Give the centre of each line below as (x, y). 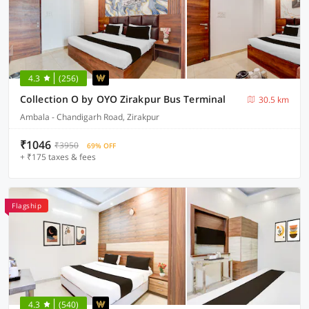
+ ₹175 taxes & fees (58, 157)
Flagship (27, 206)
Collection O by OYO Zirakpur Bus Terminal (123, 99)
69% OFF (101, 146)
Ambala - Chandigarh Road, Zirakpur (90, 117)
